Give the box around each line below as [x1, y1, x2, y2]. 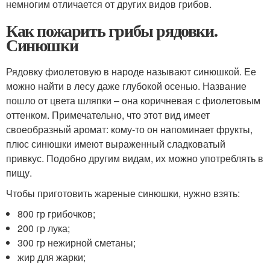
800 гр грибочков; [17, 207, 96, 221]
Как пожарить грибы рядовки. [6, 18, 218, 43]
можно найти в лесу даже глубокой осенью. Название [6, 79, 246, 93]
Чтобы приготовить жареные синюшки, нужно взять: [6, 186, 240, 201]
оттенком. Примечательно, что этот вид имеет [6, 108, 210, 122]
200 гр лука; [17, 221, 71, 236]
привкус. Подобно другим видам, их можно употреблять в [6, 151, 263, 166]
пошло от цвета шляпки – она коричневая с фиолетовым [6, 93, 260, 108]
